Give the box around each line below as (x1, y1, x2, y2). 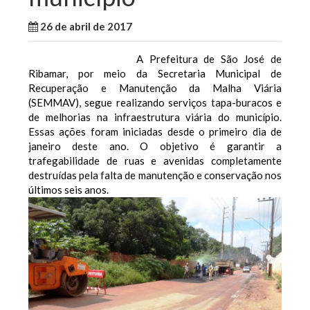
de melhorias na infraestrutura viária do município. (28, 111, 282, 123)
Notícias (194, 20, 233, 33)
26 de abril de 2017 (40, 20, 132, 33)
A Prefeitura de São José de (136, 53, 282, 65)
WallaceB (143, 20, 189, 33)
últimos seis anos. (28, 183, 109, 196)
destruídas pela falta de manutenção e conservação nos (28, 169, 282, 181)
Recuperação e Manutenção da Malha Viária (28, 82, 282, 94)
